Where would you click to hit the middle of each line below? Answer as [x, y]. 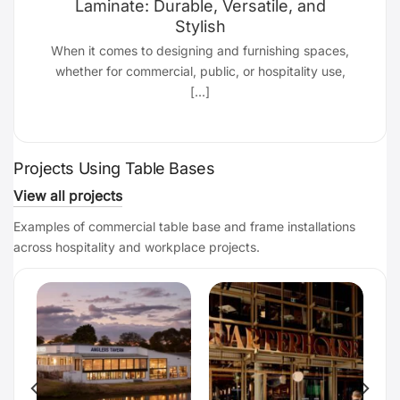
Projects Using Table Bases [114, 169]
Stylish [200, 26]
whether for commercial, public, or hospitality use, [200, 71]
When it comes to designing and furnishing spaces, [200, 50]
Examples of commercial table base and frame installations [184, 227]
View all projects [68, 196]
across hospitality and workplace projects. [137, 247]
